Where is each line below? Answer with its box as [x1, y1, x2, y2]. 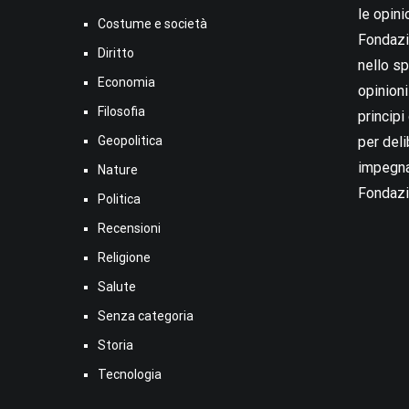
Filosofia [98, 104, 145, 120]
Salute [98, 279, 136, 295]
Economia [98, 75, 155, 90]
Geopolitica [98, 133, 163, 149]
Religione [98, 250, 151, 266]
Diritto [98, 46, 134, 61]
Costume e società [98, 16, 207, 32]
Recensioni [98, 221, 161, 236]
